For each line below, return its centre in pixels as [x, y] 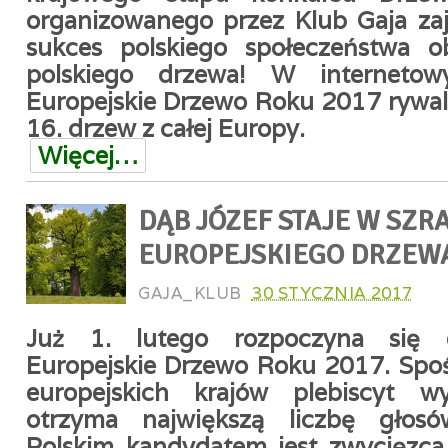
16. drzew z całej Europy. [165, 128]
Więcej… [88, 155]
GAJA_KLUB [190, 293]
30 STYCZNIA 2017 [332, 293]
